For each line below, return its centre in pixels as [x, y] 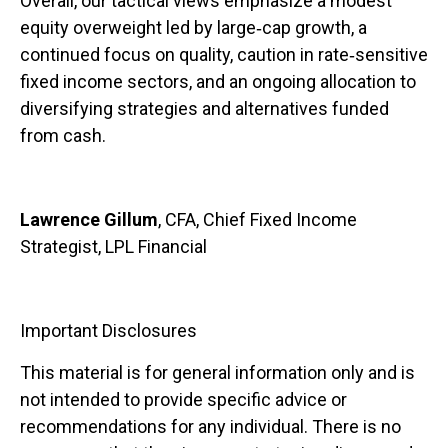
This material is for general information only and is [217, 373]
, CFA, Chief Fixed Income [257, 220]
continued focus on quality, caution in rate [184, 55]
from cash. [63, 136]
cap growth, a [314, 28]
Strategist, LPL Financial [113, 247]
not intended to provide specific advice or [183, 400]
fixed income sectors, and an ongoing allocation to [218, 82]
